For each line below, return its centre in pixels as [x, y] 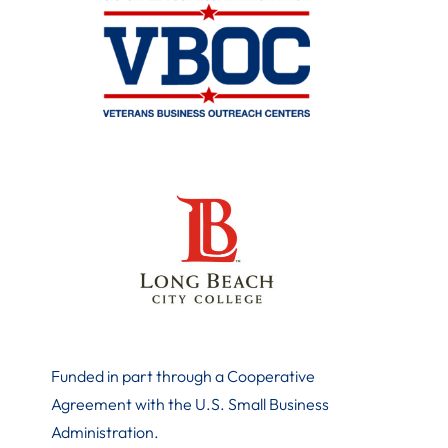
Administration [103, 432]
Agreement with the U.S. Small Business [190, 404]
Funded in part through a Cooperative [183, 376]
